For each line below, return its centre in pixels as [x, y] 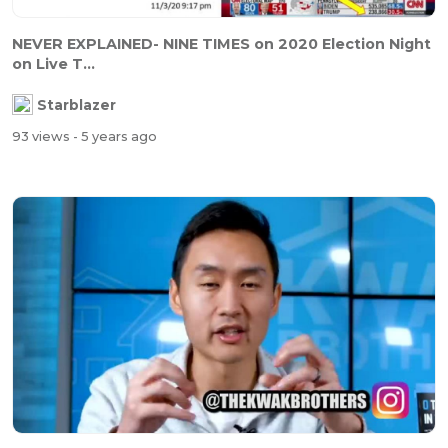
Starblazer [76, 104]
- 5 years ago [115, 136]
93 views [42, 136]
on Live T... [53, 63]
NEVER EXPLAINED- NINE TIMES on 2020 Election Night [221, 43]
